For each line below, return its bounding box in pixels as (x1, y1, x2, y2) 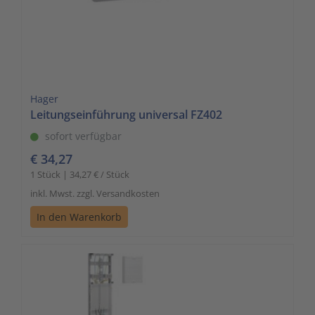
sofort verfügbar (45, 129, 122, 143)
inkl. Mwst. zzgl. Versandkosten (30, 186, 160, 200)
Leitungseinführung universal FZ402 (30, 106, 222, 122)
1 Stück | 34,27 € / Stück (30, 167, 129, 181)
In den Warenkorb (37, 210, 122, 224)
